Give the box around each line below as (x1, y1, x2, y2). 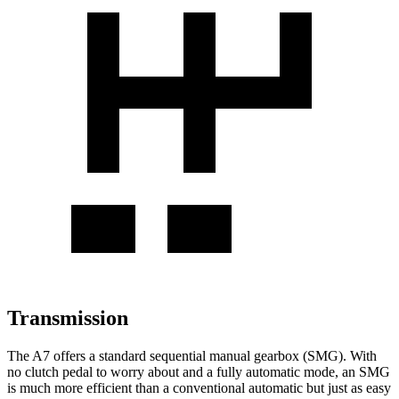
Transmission (7, 306, 128, 330)
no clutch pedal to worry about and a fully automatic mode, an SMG (7, 363, 390, 379)
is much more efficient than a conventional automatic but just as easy (7, 379, 391, 395)
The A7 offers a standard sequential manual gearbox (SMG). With (7, 347, 377, 363)
